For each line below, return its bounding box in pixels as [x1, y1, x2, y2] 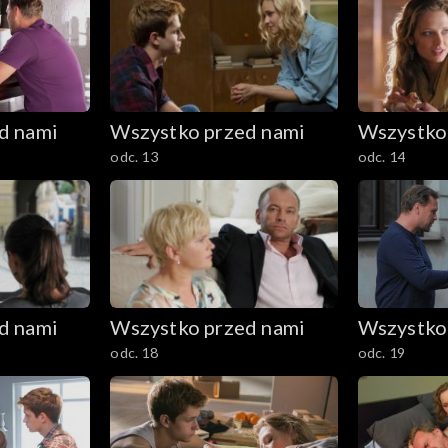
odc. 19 [357, 343, 405, 361]
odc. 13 [110, 147, 158, 165]
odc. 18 [110, 343, 158, 361]
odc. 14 [357, 147, 405, 165]
